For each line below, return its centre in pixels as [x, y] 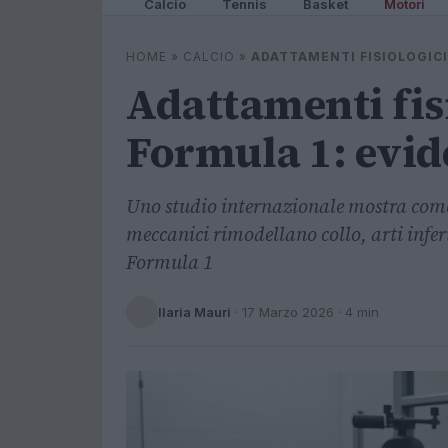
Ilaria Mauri [194, 311]
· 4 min [356, 311]
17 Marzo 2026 [288, 311]
